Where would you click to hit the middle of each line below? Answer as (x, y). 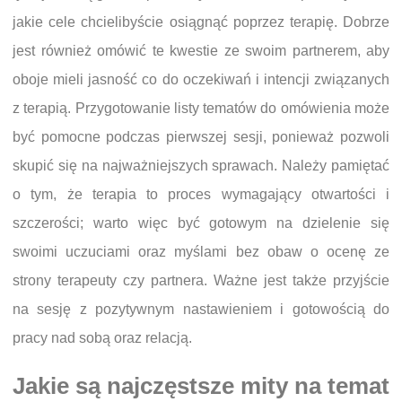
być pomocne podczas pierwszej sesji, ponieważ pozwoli (201, 137)
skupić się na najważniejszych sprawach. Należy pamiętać (201, 166)
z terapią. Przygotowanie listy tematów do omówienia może (201, 109)
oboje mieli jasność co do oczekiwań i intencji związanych (201, 80)
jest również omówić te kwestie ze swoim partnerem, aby (201, 51)
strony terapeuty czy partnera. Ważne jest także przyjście (201, 281)
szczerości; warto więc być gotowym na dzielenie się (201, 223)
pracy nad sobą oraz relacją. (102, 338)
